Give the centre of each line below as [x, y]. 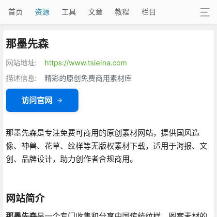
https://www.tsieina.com [85, 62]
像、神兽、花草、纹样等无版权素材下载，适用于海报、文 [106, 146]
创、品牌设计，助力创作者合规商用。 [71, 159]
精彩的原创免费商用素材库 [88, 78]
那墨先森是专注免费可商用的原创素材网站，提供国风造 [102, 132]
